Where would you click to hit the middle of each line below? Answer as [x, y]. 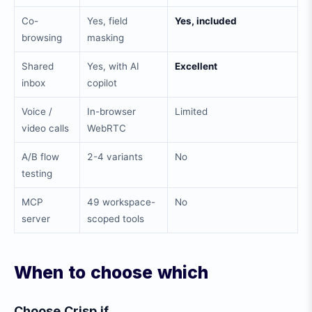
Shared [38, 66]
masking [106, 38]
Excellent [196, 66]
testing [37, 173]
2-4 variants [115, 157]
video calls [45, 128]
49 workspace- [121, 202]
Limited [191, 111]
